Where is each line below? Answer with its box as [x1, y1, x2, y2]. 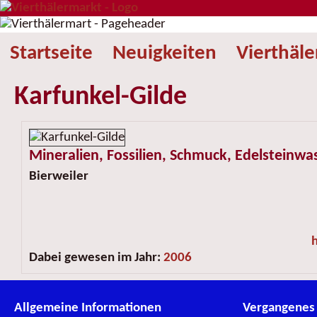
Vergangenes [242, 301, 315, 316]
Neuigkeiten [113, 43, 217, 64]
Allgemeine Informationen [13, 301, 161, 316]
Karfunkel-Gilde [13, 83, 187, 111]
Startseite [10, 43, 93, 64]
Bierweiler [28, 170, 88, 183]
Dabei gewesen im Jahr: [28, 251, 161, 265]
